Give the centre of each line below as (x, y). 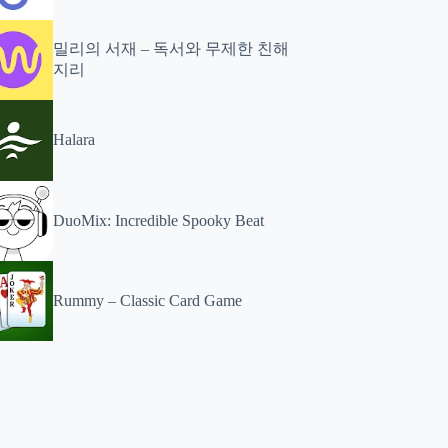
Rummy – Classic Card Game (148, 300)
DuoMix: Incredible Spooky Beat (159, 220)
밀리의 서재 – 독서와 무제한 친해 (171, 49)
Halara (74, 140)
